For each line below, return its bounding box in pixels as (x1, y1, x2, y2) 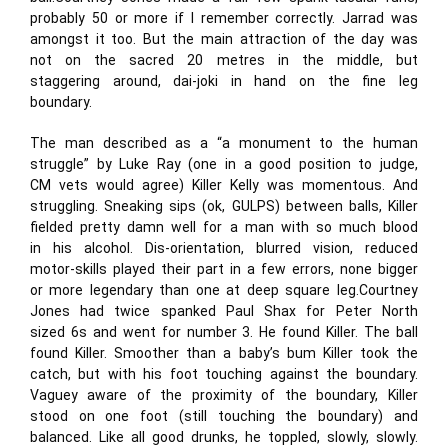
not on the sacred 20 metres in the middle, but (30, 52, 418, 68)
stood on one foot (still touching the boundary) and (30, 408, 418, 424)
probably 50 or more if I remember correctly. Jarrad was (30, 10, 418, 26)
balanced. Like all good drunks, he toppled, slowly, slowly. (30, 429, 418, 445)
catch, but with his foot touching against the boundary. (30, 366, 418, 382)
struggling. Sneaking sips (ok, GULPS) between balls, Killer (30, 198, 418, 214)
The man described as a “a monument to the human (30, 135, 418, 151)
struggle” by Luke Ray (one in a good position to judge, (30, 156, 418, 172)
